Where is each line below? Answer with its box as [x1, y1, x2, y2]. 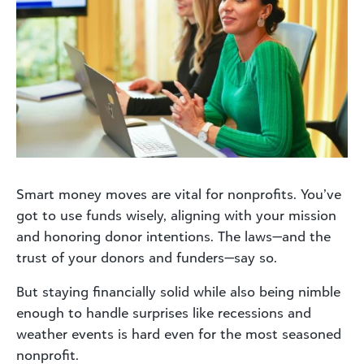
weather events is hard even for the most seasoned [16, 325, 341, 342]
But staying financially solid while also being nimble [16, 283, 340, 300]
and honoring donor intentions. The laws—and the [16, 227, 331, 245]
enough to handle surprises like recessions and [16, 304, 311, 321]
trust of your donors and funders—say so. [16, 249, 277, 266]
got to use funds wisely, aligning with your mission [16, 206, 336, 223]
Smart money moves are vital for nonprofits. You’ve [16, 185, 341, 202]
